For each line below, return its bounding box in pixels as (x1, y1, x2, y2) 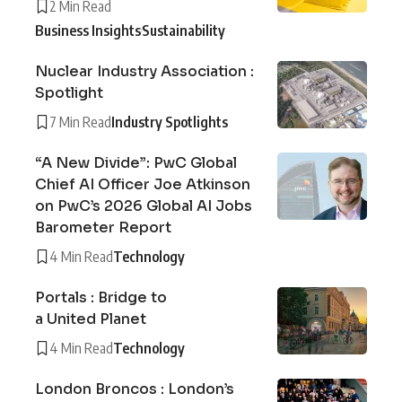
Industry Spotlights (111, 112, 228, 131)
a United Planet (35, 309, 146, 328)
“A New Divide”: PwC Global (35, 153, 237, 172)
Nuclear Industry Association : (35, 61, 254, 81)
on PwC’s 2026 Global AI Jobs (35, 196, 252, 215)
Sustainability (142, 21, 225, 39)
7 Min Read (49, 112, 111, 131)
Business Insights (35, 21, 141, 39)
